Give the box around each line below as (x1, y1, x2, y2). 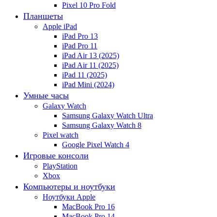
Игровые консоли (23, 151, 89, 161)
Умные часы (23, 91, 69, 101)
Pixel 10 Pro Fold (62, 1, 116, 10)
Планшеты (23, 11, 63, 21)
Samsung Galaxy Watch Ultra (62, 111, 153, 120)
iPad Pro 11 (62, 42, 97, 50)
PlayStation (43, 162, 77, 170)
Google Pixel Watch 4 (62, 140, 129, 149)
